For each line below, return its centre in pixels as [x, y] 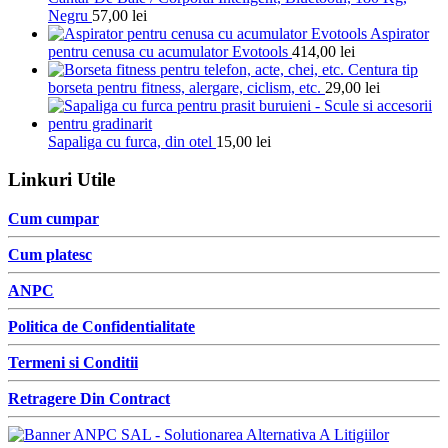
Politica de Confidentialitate [101, 326]
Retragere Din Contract [89, 398]
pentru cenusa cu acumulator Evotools [168, 51]
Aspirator [399, 33]
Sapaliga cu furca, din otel [130, 141]
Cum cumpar [53, 218]
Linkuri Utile [61, 180]
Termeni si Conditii [73, 362]
